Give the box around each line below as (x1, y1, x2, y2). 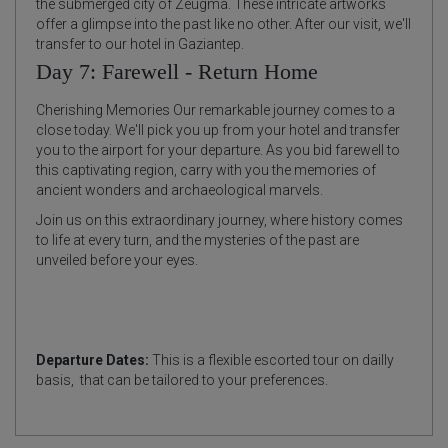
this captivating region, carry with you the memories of (36, 161, 376, 178)
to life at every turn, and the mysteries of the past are (36, 231, 359, 248)
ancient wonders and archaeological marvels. (36, 181, 323, 198)
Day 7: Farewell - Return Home (36, 58, 318, 84)
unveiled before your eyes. (36, 251, 198, 268)
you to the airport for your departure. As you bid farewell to (36, 141, 400, 158)
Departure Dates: (36, 351, 152, 368)
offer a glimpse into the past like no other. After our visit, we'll (36, 15, 411, 32)
